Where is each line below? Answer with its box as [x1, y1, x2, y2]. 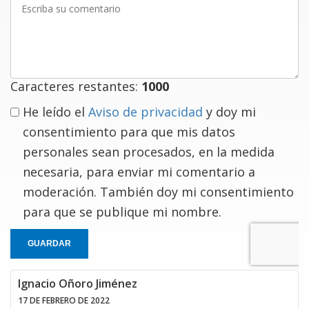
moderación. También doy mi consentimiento [23, 183, 294, 201]
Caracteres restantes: [10, 78, 141, 95]
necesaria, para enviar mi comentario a [23, 163, 255, 181]
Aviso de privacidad [88, 103, 203, 121]
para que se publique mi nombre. [23, 203, 221, 221]
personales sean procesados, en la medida [23, 143, 275, 161]
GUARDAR [28, 239, 71, 249]
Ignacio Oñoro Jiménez [18, 276, 137, 292]
